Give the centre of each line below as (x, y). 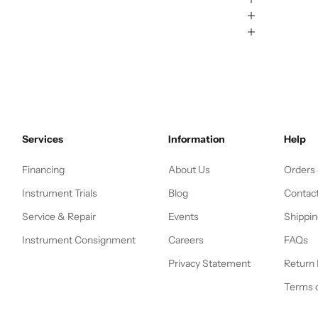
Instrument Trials (59, 193)
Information (197, 139)
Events (183, 216)
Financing (43, 169)
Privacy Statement (209, 263)
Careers (186, 240)
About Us (189, 169)
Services (42, 139)
